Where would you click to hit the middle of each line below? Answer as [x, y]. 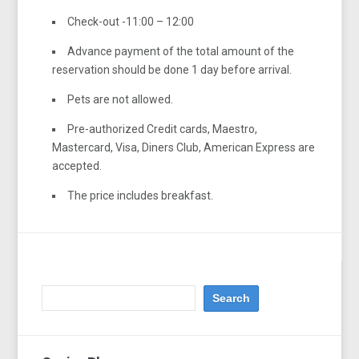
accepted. [77, 165]
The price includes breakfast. [141, 195]
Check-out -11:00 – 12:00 [131, 21]
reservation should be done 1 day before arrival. [172, 69]
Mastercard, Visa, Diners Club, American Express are [184, 147]
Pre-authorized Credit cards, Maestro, [163, 129]
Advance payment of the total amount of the [181, 51]
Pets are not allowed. [121, 99]
